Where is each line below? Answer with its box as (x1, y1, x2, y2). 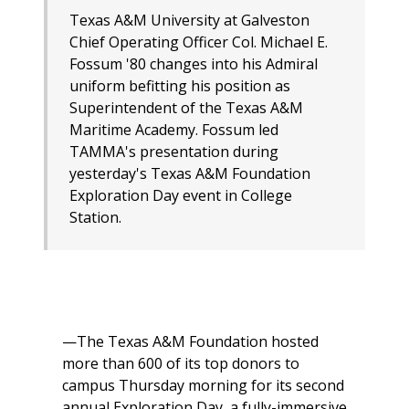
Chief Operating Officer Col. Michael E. (69, 32, 328, 53)
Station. (69, 207, 121, 228)
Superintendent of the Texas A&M (69, 98, 303, 119)
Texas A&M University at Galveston (69, 10, 309, 31)
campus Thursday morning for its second (62, 375, 344, 396)
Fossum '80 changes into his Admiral (69, 54, 318, 75)
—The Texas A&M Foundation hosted (62, 331, 319, 352)
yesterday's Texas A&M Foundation (69, 163, 310, 184)
